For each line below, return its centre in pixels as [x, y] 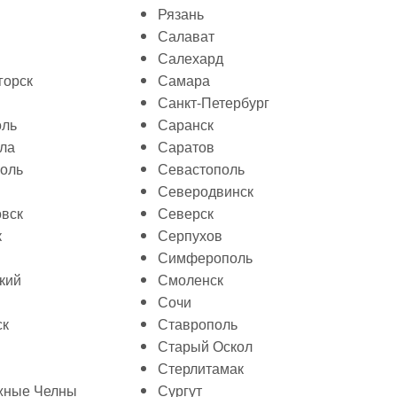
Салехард [191, 58]
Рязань [181, 14]
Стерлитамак [201, 368]
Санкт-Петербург [214, 102]
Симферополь [205, 257]
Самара [184, 80]
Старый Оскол [205, 346]
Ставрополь [198, 324]
